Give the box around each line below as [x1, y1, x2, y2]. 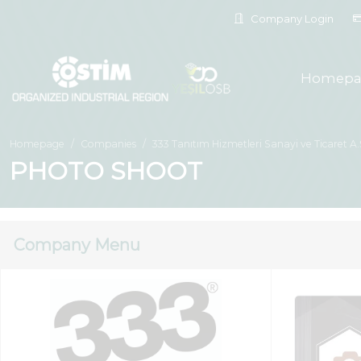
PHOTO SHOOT [10, 156, 202, 186]
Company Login [248, 11, 334, 25]
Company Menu [14, 235, 140, 255]
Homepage [10, 138, 64, 150]
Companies [81, 138, 136, 150]
